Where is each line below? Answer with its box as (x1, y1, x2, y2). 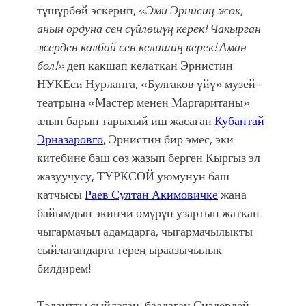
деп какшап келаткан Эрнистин (64, 55, 233, 74)
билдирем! (37, 258, 92, 277)
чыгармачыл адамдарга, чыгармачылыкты (37, 221, 253, 240)
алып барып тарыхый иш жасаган (37, 111, 214, 130)
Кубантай (214, 111, 264, 130)
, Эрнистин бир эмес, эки (103, 129, 234, 148)
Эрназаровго (37, 129, 103, 148)
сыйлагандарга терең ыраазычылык (37, 240, 222, 259)
